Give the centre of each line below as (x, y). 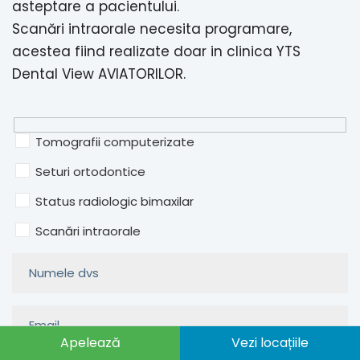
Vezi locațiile (270, 343)
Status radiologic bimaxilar (115, 201)
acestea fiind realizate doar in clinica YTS (156, 52)
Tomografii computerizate (115, 141)
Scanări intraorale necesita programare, (152, 29)
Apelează (90, 343)
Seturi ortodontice (90, 171)
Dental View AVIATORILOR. (99, 74)
